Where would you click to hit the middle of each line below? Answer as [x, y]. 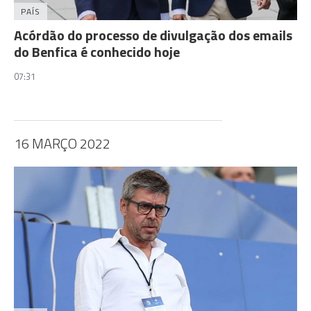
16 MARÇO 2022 [62, 143]
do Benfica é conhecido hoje [97, 51]
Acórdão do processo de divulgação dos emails [153, 35]
